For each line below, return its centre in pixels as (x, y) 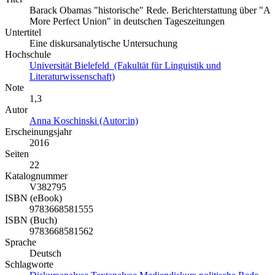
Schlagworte (29, 265)
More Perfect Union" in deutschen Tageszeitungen (127, 21)
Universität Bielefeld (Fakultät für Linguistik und (125, 66)
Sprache (21, 242)
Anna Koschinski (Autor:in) (84, 121)
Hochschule (28, 55)
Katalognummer (36, 176)
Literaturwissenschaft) (72, 77)
